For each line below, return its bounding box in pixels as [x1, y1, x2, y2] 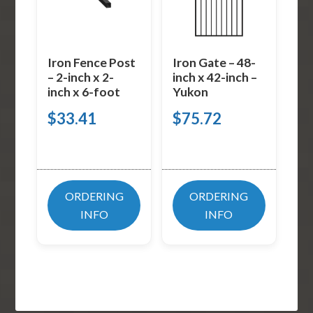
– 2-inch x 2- [48, 70, 115, 85]
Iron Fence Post [48, 55, 136, 71]
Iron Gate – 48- [172, 55, 256, 71]
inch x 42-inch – [172, 70, 257, 85]
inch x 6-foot [48, 85, 121, 100]
